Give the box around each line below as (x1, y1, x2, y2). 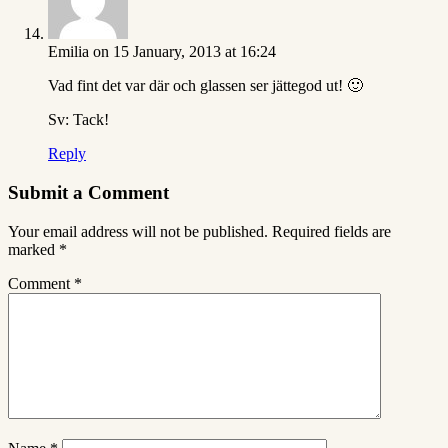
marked (8, 240, 59, 258)
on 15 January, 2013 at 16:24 (93, 43, 276, 61)
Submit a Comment (8, 182, 169, 204)
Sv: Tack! (48, 111, 109, 129)
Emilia (48, 43, 89, 61)
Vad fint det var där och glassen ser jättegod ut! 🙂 (48, 77, 363, 95)
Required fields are (272, 222, 391, 240)
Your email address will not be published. (8, 222, 268, 240)
